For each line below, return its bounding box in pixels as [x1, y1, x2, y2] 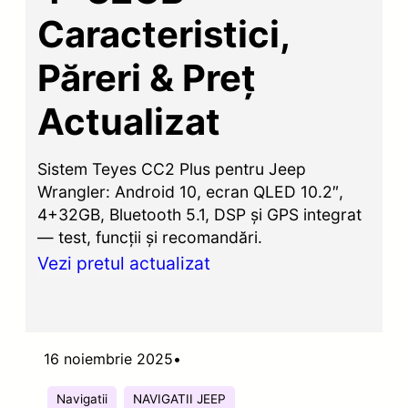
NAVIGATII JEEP [133, 391, 226, 406]
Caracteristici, [37, 11, 291, 56]
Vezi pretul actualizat [37, 251, 211, 274]
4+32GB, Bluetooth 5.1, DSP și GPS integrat [37, 204, 362, 224]
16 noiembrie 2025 [44, 349, 173, 368]
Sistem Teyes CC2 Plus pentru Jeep [37, 158, 307, 178]
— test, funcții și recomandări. [37, 227, 263, 247]
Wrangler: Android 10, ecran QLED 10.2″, [37, 181, 344, 201]
